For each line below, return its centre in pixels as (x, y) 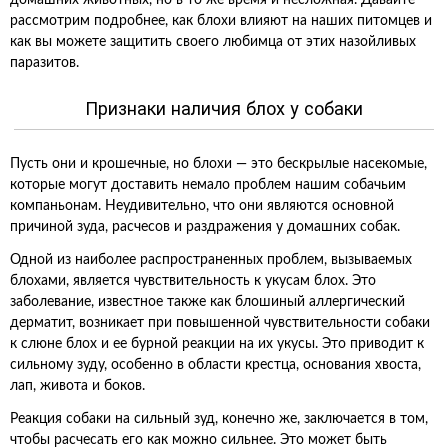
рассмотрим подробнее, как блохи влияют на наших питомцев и (221, 21)
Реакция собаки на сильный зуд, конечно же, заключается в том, (219, 419)
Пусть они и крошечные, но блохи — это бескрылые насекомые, (218, 164)
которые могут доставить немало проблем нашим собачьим (208, 185)
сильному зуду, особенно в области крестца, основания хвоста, (215, 365)
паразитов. (44, 63)
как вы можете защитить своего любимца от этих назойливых (213, 42)
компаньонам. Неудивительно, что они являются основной (202, 206)
